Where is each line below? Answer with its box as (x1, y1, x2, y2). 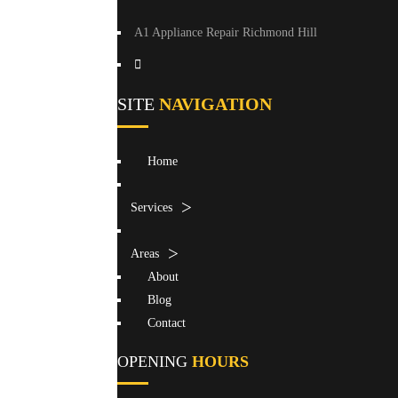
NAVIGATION (159, 94, 272, 114)
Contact (147, 316, 186, 330)
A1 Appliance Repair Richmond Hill (134, 26, 317, 39)
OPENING (117, 353, 192, 370)
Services (131, 201, 172, 214)
